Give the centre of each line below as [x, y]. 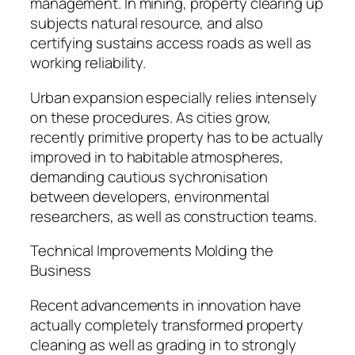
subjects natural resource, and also [147, 23]
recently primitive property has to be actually [177, 137]
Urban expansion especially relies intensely [174, 97]
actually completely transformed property [167, 324]
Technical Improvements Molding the [152, 251]
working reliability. [88, 63]
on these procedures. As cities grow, [151, 117]
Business [61, 271]
